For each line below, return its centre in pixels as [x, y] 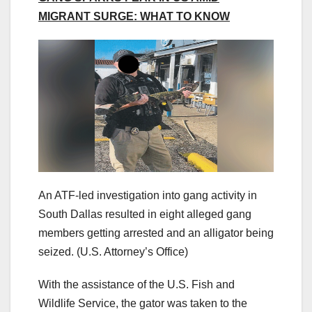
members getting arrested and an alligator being [156, 233]
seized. [56, 252]
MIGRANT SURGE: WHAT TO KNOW [134, 17]
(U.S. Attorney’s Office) [132, 252]
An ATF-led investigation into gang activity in [148, 196]
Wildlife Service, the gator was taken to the [143, 304]
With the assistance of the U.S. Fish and [136, 285]
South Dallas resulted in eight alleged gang [145, 214]
